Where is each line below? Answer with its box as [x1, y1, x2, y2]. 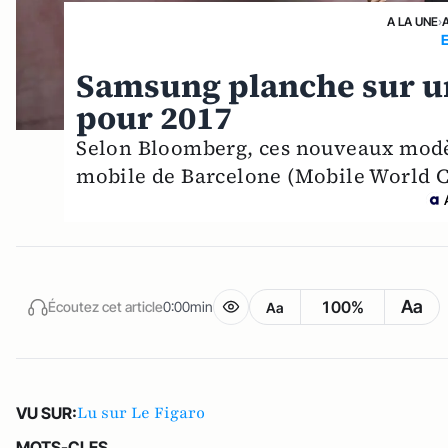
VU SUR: [16, 403, 77, 424]
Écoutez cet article [48, 297, 163, 315]
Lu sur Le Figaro [77, 402, 205, 425]
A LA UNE [387, 14, 439, 30]
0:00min [163, 297, 213, 315]
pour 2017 [76, 96, 233, 141]
